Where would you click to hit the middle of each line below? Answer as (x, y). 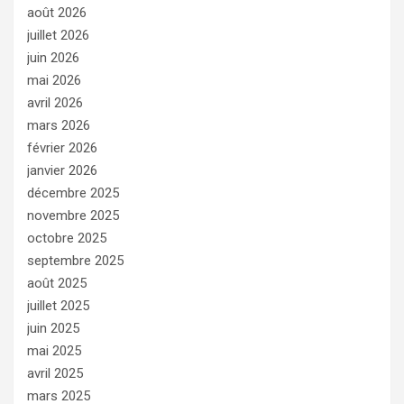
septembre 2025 (75, 260)
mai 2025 (54, 350)
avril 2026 (55, 102)
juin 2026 (53, 57)
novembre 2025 (73, 215)
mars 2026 (59, 125)
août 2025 (57, 283)
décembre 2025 (73, 193)
